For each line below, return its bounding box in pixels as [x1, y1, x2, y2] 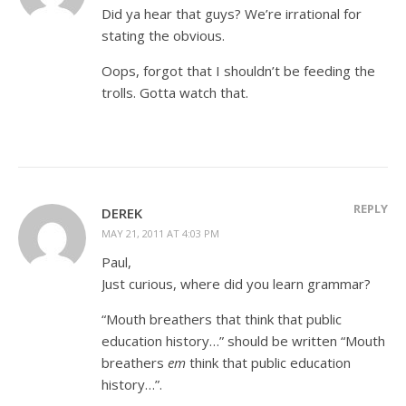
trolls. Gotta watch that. [101, 82, 248, 101]
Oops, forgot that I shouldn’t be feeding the [101, 61, 375, 80]
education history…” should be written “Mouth [101, 331, 385, 350]
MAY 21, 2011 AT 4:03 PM [101, 226, 219, 240]
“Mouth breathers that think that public [101, 309, 342, 328]
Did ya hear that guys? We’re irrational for [101, 4, 362, 23]
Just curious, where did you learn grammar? [101, 274, 371, 293]
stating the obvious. [101, 25, 225, 44]
